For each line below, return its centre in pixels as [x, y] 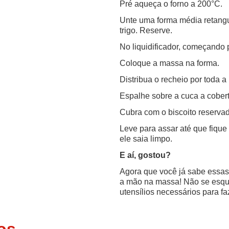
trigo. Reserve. [146, 30]
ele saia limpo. [146, 139]
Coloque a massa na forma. [169, 63]
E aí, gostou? [145, 155]
